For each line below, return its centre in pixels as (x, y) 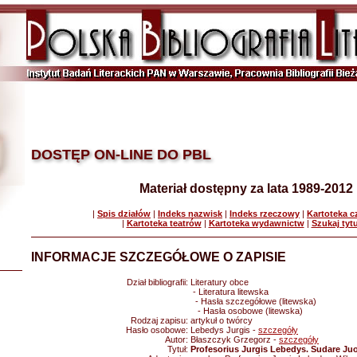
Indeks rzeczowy (265, 214)
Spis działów (124, 214)
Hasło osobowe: (158, 330)
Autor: (178, 339)
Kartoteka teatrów (164, 223)
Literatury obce (220, 282)
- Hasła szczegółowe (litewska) (253, 301)
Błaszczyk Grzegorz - (235, 339)
